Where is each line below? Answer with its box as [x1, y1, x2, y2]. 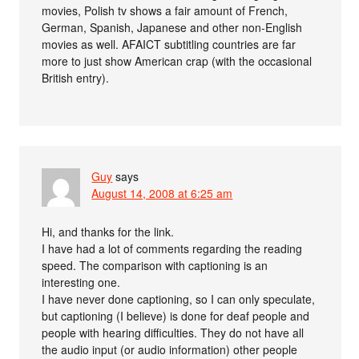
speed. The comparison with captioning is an [42, 257, 268, 274]
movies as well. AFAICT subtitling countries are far [42, 36, 296, 53]
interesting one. [42, 274, 121, 291]
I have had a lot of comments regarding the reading [42, 240, 303, 257]
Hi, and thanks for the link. [42, 224, 175, 240]
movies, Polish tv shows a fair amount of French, [42, 2, 288, 19]
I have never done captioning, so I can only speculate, [42, 291, 316, 308]
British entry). [42, 70, 110, 87]
